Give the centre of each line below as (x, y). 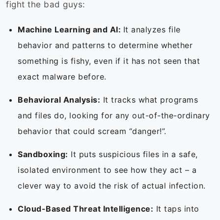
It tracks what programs (149, 100)
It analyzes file (152, 30)
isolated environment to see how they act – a (107, 170)
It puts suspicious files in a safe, (133, 154)
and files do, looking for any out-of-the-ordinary (114, 116)
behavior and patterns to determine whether (105, 45)
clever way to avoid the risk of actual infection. (113, 186)
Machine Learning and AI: (70, 30)
